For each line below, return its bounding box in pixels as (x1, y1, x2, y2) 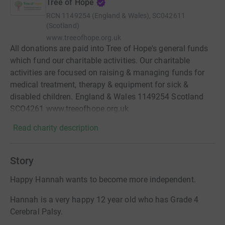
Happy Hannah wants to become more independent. (10, 174, 196, 184)
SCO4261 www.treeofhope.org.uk (10, 103, 129, 114)
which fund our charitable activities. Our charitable (10, 55, 190, 65)
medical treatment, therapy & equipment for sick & (10, 79, 188, 89)
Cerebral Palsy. (10, 206, 63, 216)
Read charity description (13, 123, 98, 133)
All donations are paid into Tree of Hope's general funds (10, 43, 208, 53)
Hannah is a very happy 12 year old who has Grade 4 (10, 194, 198, 204)
